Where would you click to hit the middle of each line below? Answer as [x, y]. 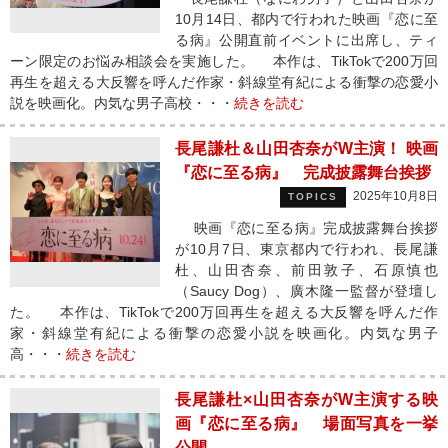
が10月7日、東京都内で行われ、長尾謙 [306, 249]
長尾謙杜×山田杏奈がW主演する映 [306, 399]
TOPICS [313, 196]
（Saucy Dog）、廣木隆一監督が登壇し [306, 291]
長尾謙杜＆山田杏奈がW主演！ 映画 [306, 148]
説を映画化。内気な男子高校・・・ [122, 103]
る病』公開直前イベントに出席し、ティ [306, 40]
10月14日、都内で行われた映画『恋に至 [306, 19]
